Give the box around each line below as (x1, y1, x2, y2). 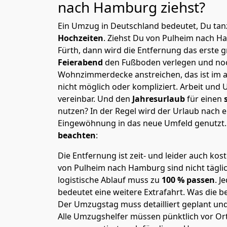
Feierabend (58, 57, 105, 68)
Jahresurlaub (132, 93, 187, 104)
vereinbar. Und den (58, 93, 132, 104)
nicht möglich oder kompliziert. (58, 81, 180, 92)
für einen (187, 93, 224, 104)
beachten (58, 130, 96, 141)
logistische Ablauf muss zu (58, 174, 160, 185)
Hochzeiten (58, 32, 103, 44)
